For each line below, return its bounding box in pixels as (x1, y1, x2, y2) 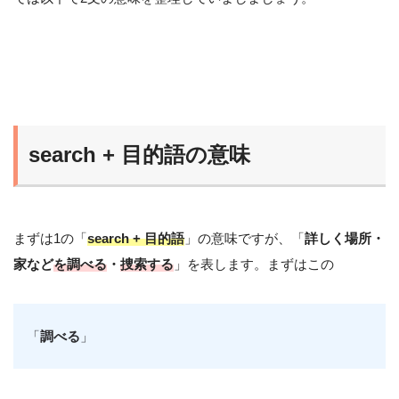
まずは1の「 (13, 230, 87, 246)
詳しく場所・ (305, 230, 385, 246)
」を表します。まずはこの (174, 256, 334, 272)
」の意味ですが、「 (184, 230, 305, 246)
